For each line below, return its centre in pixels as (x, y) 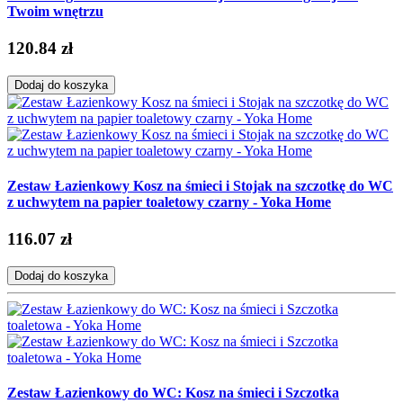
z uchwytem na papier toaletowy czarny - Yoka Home (169, 201)
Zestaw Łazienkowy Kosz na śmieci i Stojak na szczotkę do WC (200, 185)
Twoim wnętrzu (55, 11)
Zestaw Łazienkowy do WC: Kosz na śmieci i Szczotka (173, 393)
